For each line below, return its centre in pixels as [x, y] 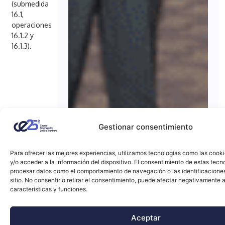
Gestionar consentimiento [146, 127]
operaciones [32, 25]
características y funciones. [49, 189]
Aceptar [146, 217]
